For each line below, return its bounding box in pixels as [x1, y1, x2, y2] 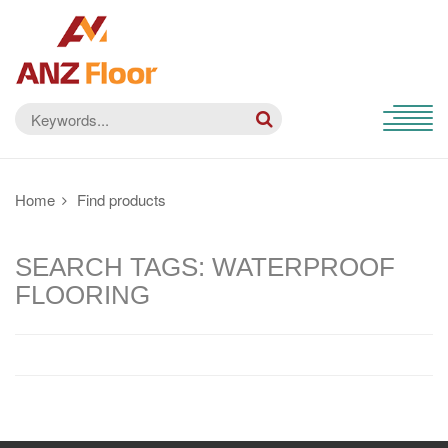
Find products [77, 189, 166, 210]
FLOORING [15, 280, 150, 310]
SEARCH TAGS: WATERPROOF [15, 252, 395, 282]
